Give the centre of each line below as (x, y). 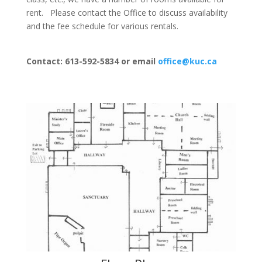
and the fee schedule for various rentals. (106, 26)
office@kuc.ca (187, 61)
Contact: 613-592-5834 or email (91, 61)
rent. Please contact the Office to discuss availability (127, 13)
